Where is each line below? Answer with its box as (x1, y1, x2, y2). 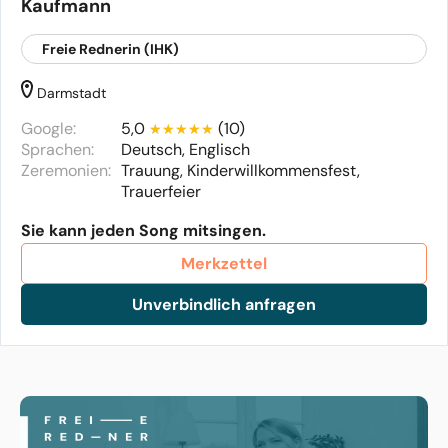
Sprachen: (21, 139, 94, 160)
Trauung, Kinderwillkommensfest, (121, 160, 360, 181)
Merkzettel (181, 253, 267, 274)
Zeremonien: (21, 160, 111, 181)
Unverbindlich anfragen (132, 294, 316, 315)
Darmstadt (33, 84, 106, 102)
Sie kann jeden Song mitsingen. (21, 220, 266, 241)
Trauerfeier (121, 181, 201, 202)
